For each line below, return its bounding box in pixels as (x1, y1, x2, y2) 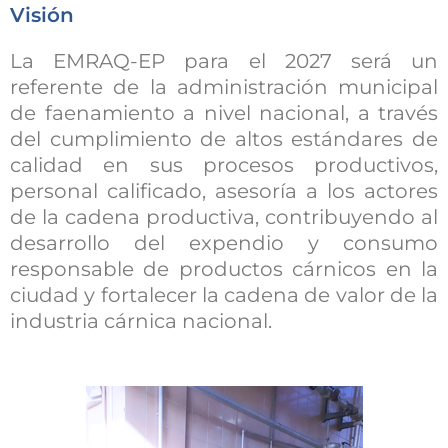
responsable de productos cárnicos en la (10, 257, 438, 281)
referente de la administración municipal (10, 75, 438, 99)
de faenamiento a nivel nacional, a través (10, 101, 438, 125)
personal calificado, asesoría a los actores (10, 179, 438, 203)
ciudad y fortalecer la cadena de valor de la (10, 283, 438, 307)
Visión (10, 3, 74, 27)
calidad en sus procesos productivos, (10, 153, 438, 177)
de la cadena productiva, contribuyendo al (10, 205, 438, 229)
